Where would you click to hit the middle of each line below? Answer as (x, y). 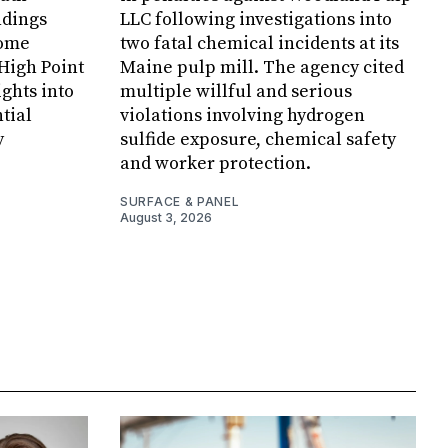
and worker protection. (215, 164)
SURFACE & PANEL (180, 202)
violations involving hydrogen (242, 116)
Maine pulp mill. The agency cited (262, 68)
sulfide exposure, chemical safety (258, 140)
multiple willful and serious (236, 92)
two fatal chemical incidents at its (259, 44)
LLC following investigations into (256, 20)
